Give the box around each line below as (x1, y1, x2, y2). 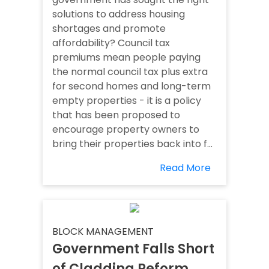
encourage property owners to (52, 122, 199, 137)
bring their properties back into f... (52, 137, 213, 151)
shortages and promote (52, 22, 166, 36)
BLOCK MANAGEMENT (52, 225, 154, 239)
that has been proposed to (52, 108, 180, 122)
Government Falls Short (52, 240, 214, 259)
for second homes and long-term (52, 79, 211, 94)
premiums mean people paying (52, 50, 201, 65)
